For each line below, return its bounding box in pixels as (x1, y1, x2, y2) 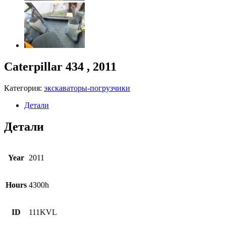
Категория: (4, 83, 44, 92)
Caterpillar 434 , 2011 (4, 60, 117, 73)
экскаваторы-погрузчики (44, 83, 130, 92)
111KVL (29, 207, 57, 216)
